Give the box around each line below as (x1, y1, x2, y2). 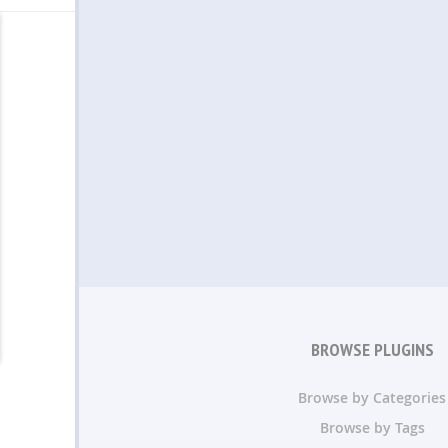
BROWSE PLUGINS (310, 338, 434, 361)
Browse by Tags (319, 418, 425, 437)
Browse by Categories (298, 388, 446, 407)
